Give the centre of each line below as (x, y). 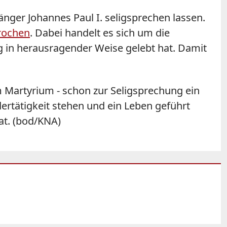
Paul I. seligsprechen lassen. (138, 18)
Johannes (49, 18)
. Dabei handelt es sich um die (100, 33)
